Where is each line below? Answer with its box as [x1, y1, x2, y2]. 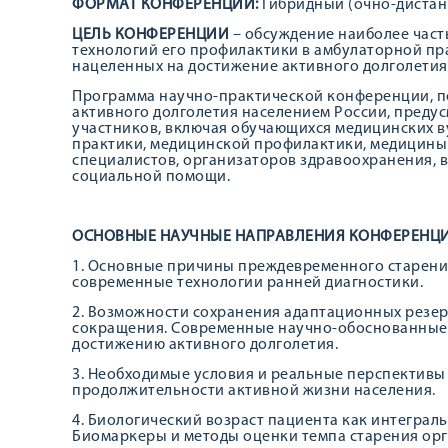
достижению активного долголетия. [72, 337, 338, 353]
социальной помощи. [72, 169, 230, 185]
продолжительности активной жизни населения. [72, 383, 436, 399]
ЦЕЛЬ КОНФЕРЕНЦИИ [72, 27, 233, 43]
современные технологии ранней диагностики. [72, 275, 423, 291]
